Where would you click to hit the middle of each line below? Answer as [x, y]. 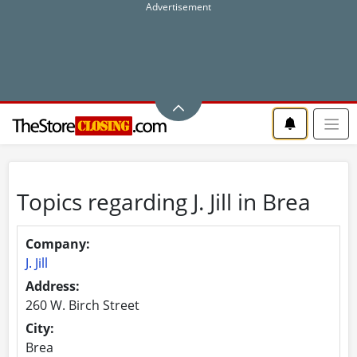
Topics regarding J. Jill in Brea [164, 201]
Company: [58, 243]
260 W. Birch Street [82, 305]
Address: [53, 286]
